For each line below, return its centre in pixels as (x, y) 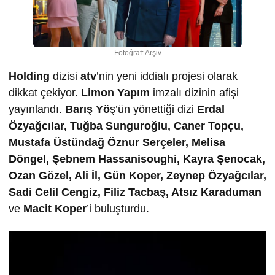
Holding (29, 76)
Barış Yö (87, 109)
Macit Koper (55, 208)
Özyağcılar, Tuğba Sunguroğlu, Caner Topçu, (126, 126)
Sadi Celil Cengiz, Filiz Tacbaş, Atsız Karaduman (135, 192)
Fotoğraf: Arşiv (137, 52)
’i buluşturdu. (118, 208)
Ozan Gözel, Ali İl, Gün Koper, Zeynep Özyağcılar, (137, 175)
